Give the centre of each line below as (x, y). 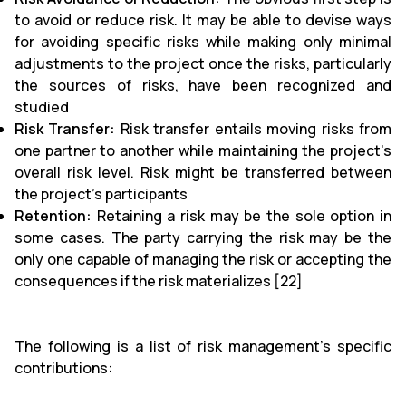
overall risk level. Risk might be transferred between (203, 172)
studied (42, 106)
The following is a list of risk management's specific (203, 346)
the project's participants (101, 193)
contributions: (63, 367)
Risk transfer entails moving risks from (254, 128)
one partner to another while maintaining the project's (203, 150)
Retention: (53, 215)
